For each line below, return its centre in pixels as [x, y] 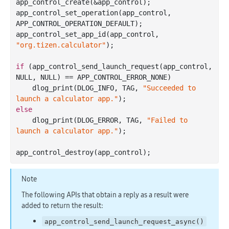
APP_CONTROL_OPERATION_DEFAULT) [77, 23]
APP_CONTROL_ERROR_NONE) [124, 77]
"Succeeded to [169, 88]
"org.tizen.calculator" [61, 45]
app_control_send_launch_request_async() [124, 221]
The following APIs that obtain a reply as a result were [105, 194]
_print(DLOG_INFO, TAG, [96, 88]
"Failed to [167, 120]
